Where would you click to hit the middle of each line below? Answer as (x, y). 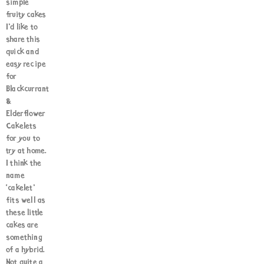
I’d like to (22, 27)
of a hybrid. (26, 250)
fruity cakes (26, 15)
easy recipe (26, 65)
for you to (23, 139)
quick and (22, 52)
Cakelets (22, 126)
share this (23, 40)
